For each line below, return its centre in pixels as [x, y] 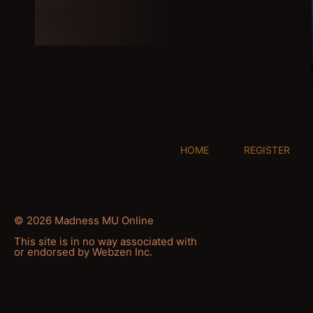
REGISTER [267, 150]
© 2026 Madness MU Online [84, 220]
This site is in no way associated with [105, 241]
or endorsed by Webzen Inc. [83, 252]
